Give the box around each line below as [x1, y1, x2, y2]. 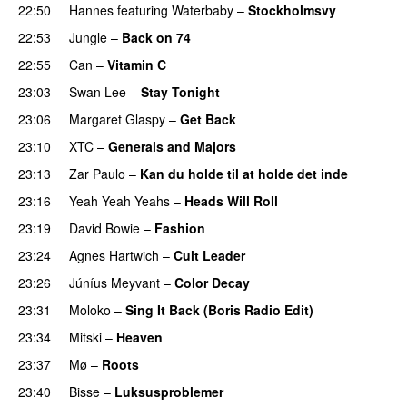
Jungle [69, 27, 107, 46]
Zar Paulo [69, 164, 125, 183]
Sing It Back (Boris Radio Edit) [125, 300, 313, 319]
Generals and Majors [108, 136, 236, 155]
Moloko [69, 300, 111, 319]
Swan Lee [69, 82, 126, 101]
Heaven [116, 327, 163, 346]
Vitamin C [107, 55, 166, 74]
